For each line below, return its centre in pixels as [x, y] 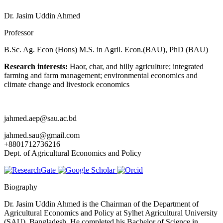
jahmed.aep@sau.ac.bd [40, 118]
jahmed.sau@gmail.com [42, 135]
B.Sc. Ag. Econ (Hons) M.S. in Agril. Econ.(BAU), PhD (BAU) [106, 50]
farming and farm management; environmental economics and [101, 76]
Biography [21, 187]
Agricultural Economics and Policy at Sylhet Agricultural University [111, 213]
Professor [19, 33]
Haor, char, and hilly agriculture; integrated [136, 67]
